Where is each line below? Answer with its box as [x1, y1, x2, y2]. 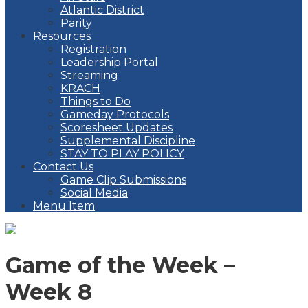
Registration [60, 43, 126, 56]
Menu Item [33, 199, 95, 212]
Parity [60, 16, 92, 30]
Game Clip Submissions [60, 173, 186, 186]
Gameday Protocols [60, 108, 169, 121]
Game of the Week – [5, 252, 235, 279]
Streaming [60, 69, 118, 82]
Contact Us [33, 160, 93, 173]
